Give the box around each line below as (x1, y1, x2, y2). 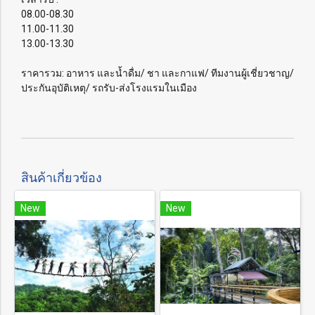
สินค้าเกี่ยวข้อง (21, 167, 102, 186)
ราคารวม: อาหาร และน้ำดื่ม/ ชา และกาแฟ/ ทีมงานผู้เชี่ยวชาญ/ (21, 67, 294, 79)
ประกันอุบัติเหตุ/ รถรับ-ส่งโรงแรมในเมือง (21, 82, 197, 94)
